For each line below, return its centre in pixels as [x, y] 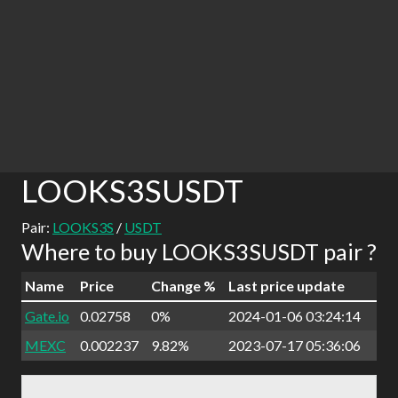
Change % [183, 286]
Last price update [287, 286]
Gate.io [47, 316]
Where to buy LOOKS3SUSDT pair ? [199, 251]
